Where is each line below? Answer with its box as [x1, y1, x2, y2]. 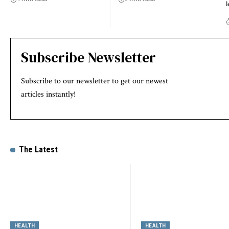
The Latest [18, 145, 58, 155]
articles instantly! [21, 89, 76, 100]
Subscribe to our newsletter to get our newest [21, 76, 168, 86]
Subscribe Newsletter [21, 47, 156, 67]
